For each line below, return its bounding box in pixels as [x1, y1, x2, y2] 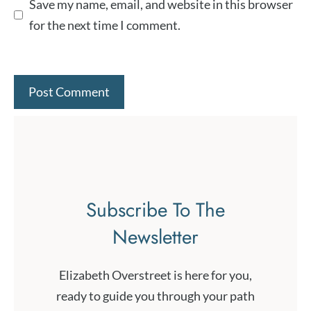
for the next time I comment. [29, 17, 180, 33]
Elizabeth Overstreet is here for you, [59, 267, 252, 283]
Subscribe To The [86, 196, 225, 225]
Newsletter [112, 223, 199, 252]
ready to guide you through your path [56, 288, 255, 304]
